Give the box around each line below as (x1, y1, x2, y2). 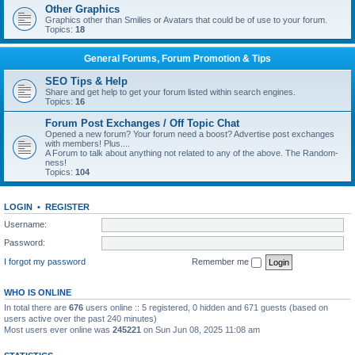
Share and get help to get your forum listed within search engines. (45, 87, 296, 97)
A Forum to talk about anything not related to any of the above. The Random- (45, 148, 338, 158)
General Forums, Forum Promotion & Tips (84, 53, 271, 64)
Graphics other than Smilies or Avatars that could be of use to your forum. (45, 15, 327, 25)
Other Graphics (45, 3, 120, 15)
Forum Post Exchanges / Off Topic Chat (45, 117, 239, 129)
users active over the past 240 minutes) (4, 313, 157, 323)
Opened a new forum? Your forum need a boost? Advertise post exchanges (45, 129, 334, 139)
